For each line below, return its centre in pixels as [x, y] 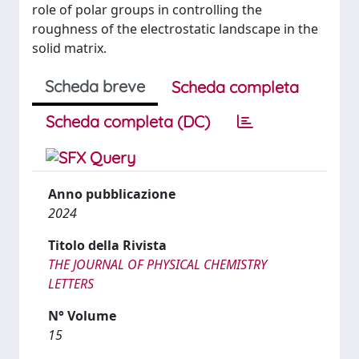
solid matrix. [69, 48]
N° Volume [82, 316]
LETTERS [71, 284]
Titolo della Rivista [107, 245]
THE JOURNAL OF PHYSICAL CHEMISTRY [157, 264]
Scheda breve [95, 86]
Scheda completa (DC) [128, 121]
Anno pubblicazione [112, 194]
